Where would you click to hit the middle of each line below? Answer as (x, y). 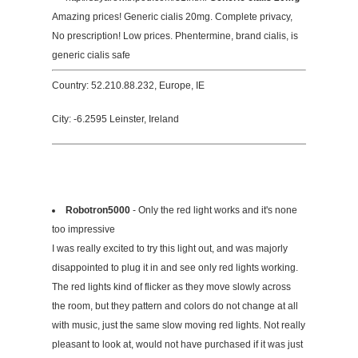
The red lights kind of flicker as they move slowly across (171, 287)
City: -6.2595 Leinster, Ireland (115, 119)
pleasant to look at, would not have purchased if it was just (177, 345)
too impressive (84, 230)
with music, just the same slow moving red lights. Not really (179, 326)
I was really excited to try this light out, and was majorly (170, 249)
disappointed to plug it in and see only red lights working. (175, 268)
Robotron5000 (98, 211)
